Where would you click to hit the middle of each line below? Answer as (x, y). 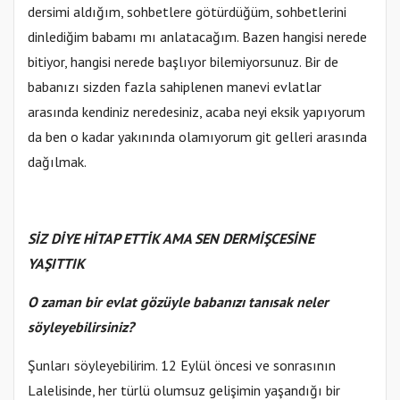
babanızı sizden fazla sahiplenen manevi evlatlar (175, 87)
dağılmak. (57, 162)
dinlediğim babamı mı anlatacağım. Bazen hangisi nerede (197, 37)
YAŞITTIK (56, 264)
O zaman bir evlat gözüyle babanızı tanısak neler (178, 302)
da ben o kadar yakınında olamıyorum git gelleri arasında (197, 137)
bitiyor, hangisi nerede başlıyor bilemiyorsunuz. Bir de (183, 62)
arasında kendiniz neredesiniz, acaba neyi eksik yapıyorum (196, 112)
